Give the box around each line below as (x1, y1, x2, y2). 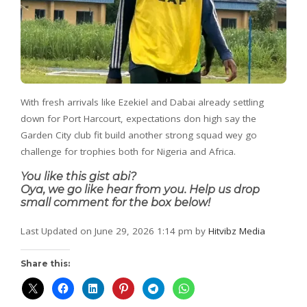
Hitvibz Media (208, 224, 265, 237)
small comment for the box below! (21, 195, 210, 209)
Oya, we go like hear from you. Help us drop (21, 182, 260, 196)
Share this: (21, 258, 70, 269)
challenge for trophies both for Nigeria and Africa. (21, 145, 236, 158)
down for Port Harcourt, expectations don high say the (21, 112, 256, 125)
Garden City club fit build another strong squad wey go (21, 128, 257, 141)
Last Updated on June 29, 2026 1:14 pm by (21, 224, 208, 237)
